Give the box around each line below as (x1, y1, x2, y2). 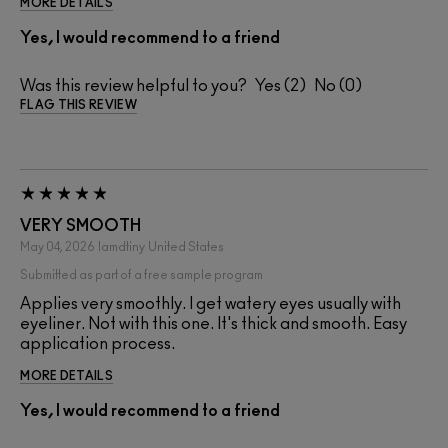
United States (148, 240, 224, 253)
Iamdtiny (98, 240, 145, 253)
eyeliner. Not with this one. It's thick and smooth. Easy (20, 315, 407, 332)
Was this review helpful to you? (20, 77, 247, 94)
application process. (20, 335, 175, 352)
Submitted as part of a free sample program (20, 268, 263, 281)
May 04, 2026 (20, 240, 95, 253)
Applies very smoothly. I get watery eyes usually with (20, 295, 401, 312)
